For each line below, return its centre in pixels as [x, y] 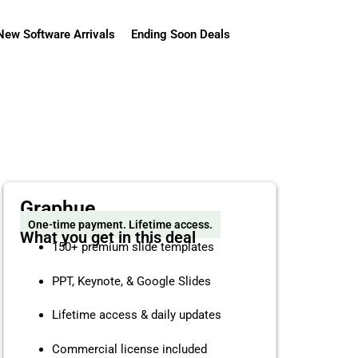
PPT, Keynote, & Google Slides [131, 281]
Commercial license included [129, 349]
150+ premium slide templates [133, 247]
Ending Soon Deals [180, 34]
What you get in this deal [108, 238]
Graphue [58, 209]
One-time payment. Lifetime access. [120, 225]
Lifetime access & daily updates [137, 315]
